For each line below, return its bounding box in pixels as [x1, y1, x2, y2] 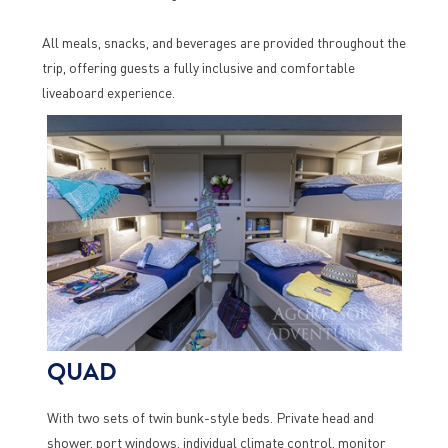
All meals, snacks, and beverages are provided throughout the [41, 33, 406, 51]
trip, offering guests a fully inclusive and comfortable [41, 58, 355, 76]
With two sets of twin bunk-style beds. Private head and [46, 408, 374, 427]
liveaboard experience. [41, 83, 175, 101]
